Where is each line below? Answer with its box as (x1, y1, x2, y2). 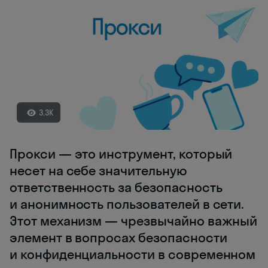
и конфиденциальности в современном (10, 246, 256, 263)
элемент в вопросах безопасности (10, 229, 227, 246)
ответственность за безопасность (10, 179, 223, 196)
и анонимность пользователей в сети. (10, 196, 245, 213)
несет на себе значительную (10, 162, 187, 179)
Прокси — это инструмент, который (10, 145, 233, 163)
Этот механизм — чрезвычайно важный (10, 212, 258, 230)
